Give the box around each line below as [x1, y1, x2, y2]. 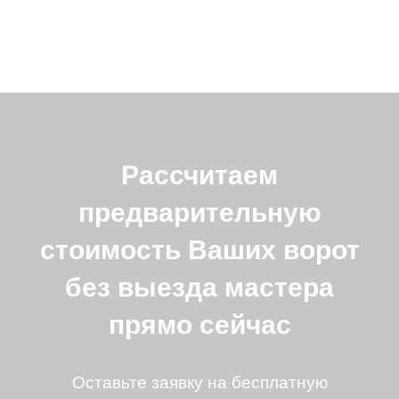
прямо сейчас [108, 303, 291, 342]
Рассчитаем [121, 153, 278, 192]
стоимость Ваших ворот [39, 228, 360, 267]
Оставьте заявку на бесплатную [71, 368, 328, 393]
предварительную [77, 191, 322, 230]
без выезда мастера [65, 265, 334, 305]
